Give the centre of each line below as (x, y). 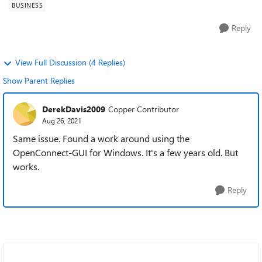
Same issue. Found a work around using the (101, 138)
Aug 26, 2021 (62, 120)
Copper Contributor (144, 109)
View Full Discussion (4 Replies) (70, 62)
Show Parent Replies (39, 80)
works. (26, 166)
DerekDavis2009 (74, 109)
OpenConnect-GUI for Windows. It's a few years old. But (125, 152)
